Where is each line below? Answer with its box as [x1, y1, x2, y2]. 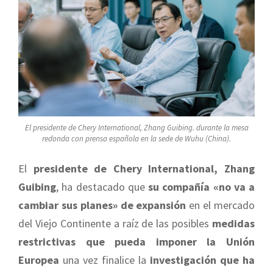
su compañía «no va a [148, 180, 255, 194]
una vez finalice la [59, 253, 146, 268]
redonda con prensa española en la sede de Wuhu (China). [42, 133, 231, 144]
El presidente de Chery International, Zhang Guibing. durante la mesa [24, 122, 249, 133]
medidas [212, 216, 255, 231]
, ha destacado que [56, 180, 148, 194]
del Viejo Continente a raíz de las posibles [18, 216, 212, 231]
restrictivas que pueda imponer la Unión [18, 235, 255, 249]
